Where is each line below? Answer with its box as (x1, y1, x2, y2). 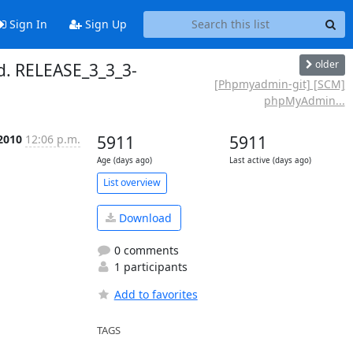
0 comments (110, 243, 179, 258)
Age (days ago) (96, 154, 152, 165)
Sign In (6, 17, 47, 32)
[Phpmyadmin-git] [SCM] (214, 76, 345, 91)
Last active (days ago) (229, 154, 311, 165)
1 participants (110, 259, 188, 274)
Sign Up (81, 17, 127, 32)
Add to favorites (113, 287, 198, 302)
